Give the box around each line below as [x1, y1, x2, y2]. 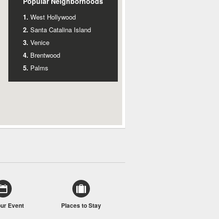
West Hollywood [30, 12, 76, 22]
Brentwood [30, 50, 60, 60]
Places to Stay [61, 201, 101, 210]
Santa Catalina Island [30, 25, 91, 34]
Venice [30, 38, 49, 47]
